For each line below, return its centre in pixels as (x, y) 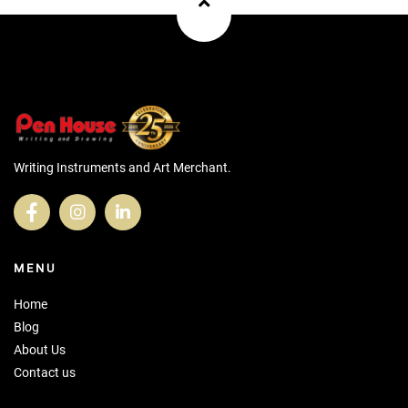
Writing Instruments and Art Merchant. (122, 168)
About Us (40, 350)
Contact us (45, 373)
